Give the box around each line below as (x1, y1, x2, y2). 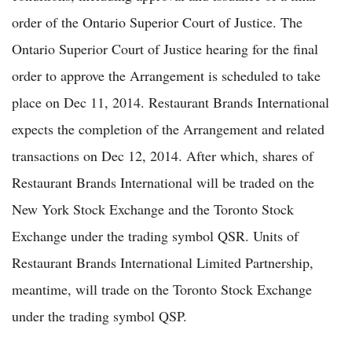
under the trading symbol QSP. (12, 306, 187, 326)
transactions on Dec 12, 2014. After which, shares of (12, 146, 313, 166)
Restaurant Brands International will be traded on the (12, 173, 314, 192)
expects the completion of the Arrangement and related (12, 119, 324, 139)
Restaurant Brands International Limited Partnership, (12, 253, 313, 273)
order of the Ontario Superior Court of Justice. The (12, 13, 302, 32)
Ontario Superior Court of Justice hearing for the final (12, 39, 318, 59)
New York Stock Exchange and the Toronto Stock (12, 200, 294, 219)
